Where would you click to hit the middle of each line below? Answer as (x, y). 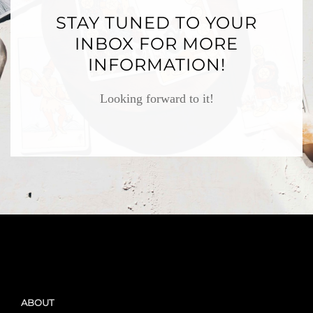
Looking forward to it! (156, 99)
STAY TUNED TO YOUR (156, 23)
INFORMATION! (156, 65)
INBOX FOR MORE (156, 44)
